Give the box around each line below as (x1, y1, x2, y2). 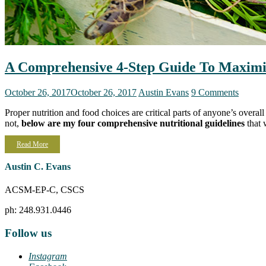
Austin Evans (138, 87, 189, 97)
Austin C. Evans (5, 161, 71, 172)
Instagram (28, 251, 67, 261)
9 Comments (191, 87, 239, 97)
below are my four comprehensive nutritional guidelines (21, 118, 245, 128)
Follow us (5, 226, 52, 239)
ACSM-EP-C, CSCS (5, 185, 84, 195)
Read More (17, 140, 48, 148)
